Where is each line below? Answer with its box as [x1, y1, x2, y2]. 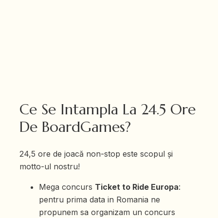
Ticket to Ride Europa [95, 182, 179, 192]
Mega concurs [39, 182, 95, 192]
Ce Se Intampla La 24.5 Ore [19, 100, 196, 119]
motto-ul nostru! [19, 162, 80, 172]
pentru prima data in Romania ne [39, 195, 160, 205]
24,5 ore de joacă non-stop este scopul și [19, 149, 173, 159]
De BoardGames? [19, 118, 131, 136]
